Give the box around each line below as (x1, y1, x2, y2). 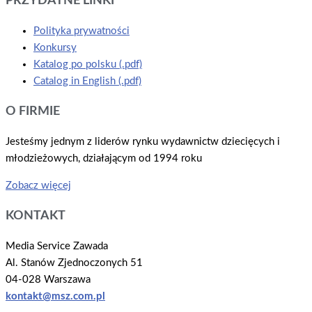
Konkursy (33, 42, 77, 53)
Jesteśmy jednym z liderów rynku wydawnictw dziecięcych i (6, 136, 280, 147)
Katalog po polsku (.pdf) (33, 58, 142, 70)
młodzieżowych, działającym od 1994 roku (6, 153, 202, 164)
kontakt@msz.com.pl (6, 290, 105, 302)
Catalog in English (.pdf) (33, 75, 141, 86)
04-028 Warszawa (6, 274, 91, 285)
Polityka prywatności (33, 25, 130, 36)
